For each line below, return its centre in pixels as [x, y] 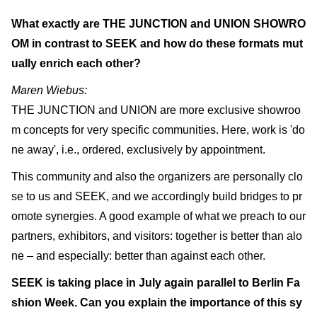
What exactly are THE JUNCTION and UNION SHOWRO [158, 23]
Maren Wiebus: [49, 90]
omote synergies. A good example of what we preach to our [158, 216]
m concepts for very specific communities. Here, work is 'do [158, 129]
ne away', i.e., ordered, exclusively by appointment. [138, 149]
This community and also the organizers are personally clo [157, 176]
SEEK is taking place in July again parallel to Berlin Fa [156, 282]
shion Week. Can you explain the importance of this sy [157, 302]
